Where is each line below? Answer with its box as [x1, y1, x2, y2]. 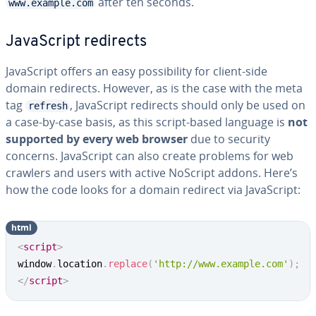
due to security [188, 131, 270, 147]
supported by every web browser [6, 131, 188, 147]
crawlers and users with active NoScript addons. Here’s [6, 165, 298, 181]
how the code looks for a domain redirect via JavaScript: [6, 182, 300, 197]
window [18, 258, 51, 269]
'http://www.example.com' [153, 258, 288, 269]
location [57, 258, 102, 269]
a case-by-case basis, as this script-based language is [6, 114, 288, 130]
